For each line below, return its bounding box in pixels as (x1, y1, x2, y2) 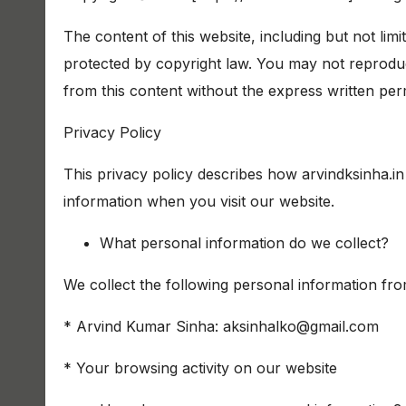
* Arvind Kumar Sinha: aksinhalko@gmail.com (63, 317, 379, 335)
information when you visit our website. (63, 192, 334, 210)
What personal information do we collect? (100, 234, 389, 252)
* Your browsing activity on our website (63, 359, 337, 377)
